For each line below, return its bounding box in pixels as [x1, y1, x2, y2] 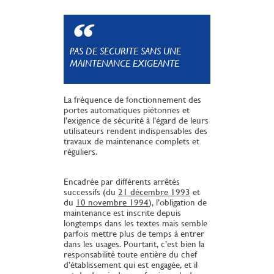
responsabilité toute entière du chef [64, 249, 197, 260]
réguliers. [64, 146, 97, 157]
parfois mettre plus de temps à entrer [64, 228, 204, 239]
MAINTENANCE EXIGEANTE [70, 57, 179, 70]
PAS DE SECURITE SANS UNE [70, 45, 181, 57]
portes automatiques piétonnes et [64, 105, 190, 116]
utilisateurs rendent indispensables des [64, 125, 207, 136]
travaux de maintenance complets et [64, 136, 199, 147]
